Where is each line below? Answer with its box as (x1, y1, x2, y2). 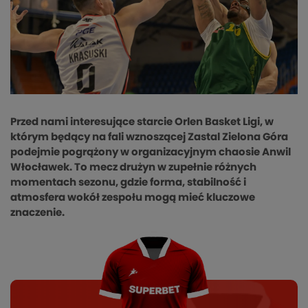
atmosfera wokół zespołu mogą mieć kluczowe (10, 192, 255, 203)
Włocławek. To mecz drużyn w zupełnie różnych (10, 162, 256, 173)
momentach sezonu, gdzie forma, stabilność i (10, 177, 246, 188)
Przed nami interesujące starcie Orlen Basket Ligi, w (10, 117, 274, 128)
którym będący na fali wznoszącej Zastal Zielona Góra (10, 132, 288, 143)
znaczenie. (10, 208, 65, 219)
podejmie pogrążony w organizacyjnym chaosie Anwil (10, 147, 291, 158)
